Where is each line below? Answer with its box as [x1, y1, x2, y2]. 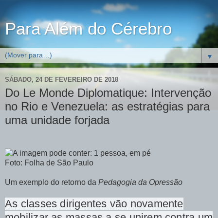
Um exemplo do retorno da [5, 178, 98, 186]
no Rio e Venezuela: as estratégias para [5, 100, 210, 113]
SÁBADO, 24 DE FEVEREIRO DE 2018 [5, 75, 118, 83]
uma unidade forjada [5, 113, 109, 127]
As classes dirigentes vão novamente [5, 197, 183, 210]
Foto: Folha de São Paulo [5, 158, 93, 167]
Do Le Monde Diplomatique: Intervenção [5, 86, 211, 99]
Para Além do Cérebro [5, 19, 172, 38]
